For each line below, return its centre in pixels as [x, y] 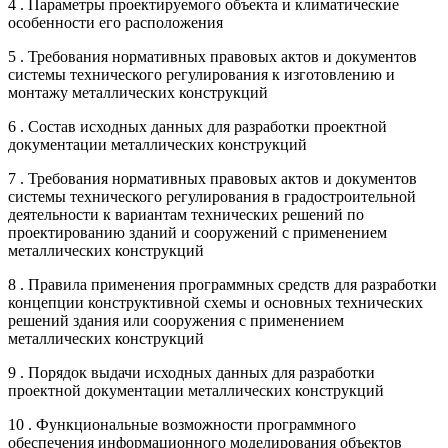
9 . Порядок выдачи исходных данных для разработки [191, 372]
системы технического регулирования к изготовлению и [201, 74]
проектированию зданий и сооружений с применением [197, 232]
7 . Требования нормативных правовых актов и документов [212, 178]
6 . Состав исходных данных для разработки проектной [197, 126]
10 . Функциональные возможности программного [182, 424]
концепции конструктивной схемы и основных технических [215, 302]
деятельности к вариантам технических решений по [186, 214]
